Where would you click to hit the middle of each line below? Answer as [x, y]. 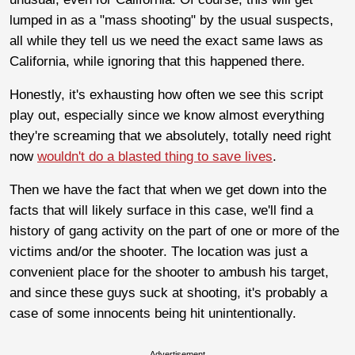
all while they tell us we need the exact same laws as [166, 40]
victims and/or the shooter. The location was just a [158, 251]
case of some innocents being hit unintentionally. [153, 313]
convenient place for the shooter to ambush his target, [169, 272]
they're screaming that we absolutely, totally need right [170, 136]
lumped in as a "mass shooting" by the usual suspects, [172, 20]
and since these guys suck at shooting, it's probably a [168, 292]
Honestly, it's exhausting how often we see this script [166, 94]
